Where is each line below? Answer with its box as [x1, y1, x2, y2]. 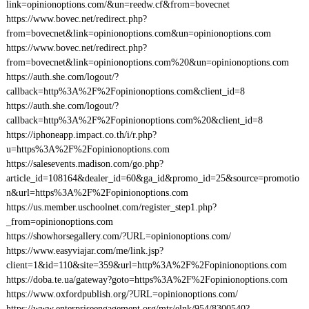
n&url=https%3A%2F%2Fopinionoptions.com [6, 188, 188, 198]
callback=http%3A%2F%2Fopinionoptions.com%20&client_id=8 [6, 115, 263, 126]
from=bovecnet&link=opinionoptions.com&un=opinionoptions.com [6, 28, 271, 39]
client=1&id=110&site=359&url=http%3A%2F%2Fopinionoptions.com [6, 260, 287, 270]
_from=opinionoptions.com [6, 217, 113, 227]
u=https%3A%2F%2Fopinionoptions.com [6, 144, 170, 154]
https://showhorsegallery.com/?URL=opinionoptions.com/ [6, 231, 231, 241]
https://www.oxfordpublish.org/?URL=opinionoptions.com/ [6, 289, 238, 299]
